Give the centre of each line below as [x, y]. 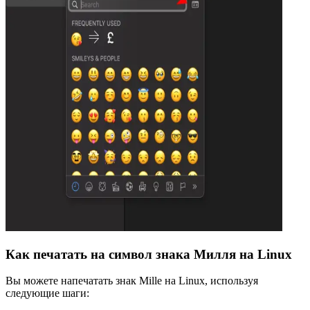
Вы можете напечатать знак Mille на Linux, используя [132, 281]
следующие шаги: [47, 293]
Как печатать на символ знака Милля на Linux [149, 254]
